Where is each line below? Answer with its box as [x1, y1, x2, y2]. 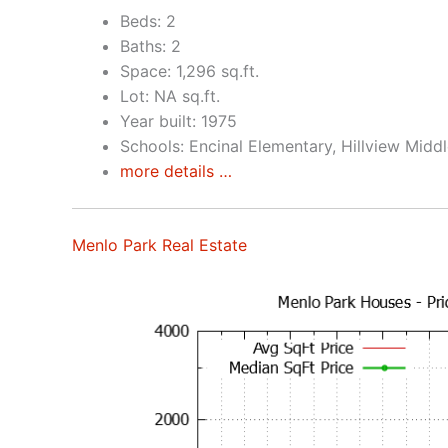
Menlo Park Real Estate [72, 234, 247, 255]
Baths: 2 [120, 35, 181, 56]
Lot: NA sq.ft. [120, 85, 220, 106]
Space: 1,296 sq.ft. [120, 60, 259, 81]
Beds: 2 [120, 10, 176, 31]
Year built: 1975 [120, 110, 237, 131]
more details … [120, 160, 232, 181]
